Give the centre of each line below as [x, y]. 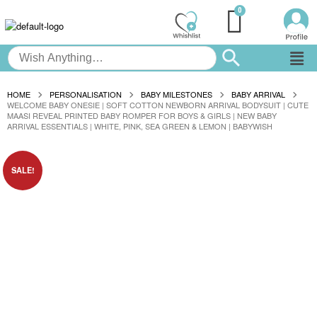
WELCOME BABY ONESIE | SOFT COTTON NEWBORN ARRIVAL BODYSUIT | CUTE [158, 105]
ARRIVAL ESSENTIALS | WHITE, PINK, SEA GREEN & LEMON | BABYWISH [140, 126]
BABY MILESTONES [177, 94]
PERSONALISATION [86, 94]
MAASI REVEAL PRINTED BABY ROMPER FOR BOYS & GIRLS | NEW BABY [142, 116]
